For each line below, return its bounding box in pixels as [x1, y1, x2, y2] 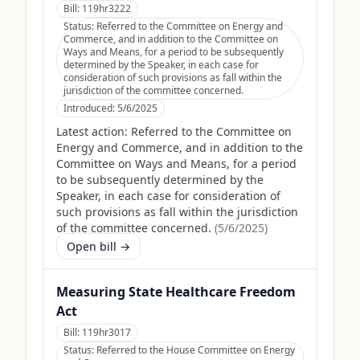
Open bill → [67, 239, 130, 254]
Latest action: [56, 124, 128, 139]
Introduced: [63, 101, 117, 115]
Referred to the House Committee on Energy [96, 343, 295, 357]
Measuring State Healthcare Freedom [56, 283, 296, 301]
